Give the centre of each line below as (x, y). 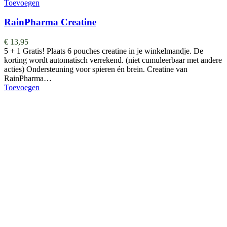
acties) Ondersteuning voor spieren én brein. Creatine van (96, 69)
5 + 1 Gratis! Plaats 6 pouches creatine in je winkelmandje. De (104, 51)
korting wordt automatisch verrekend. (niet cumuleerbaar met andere (113, 60)
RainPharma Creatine (50, 22)
